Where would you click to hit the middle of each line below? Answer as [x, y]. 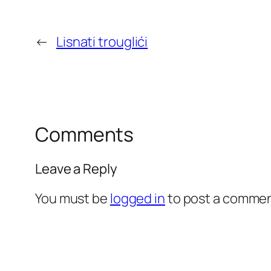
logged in [137, 198]
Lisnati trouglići [102, 42]
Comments [85, 135]
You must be [73, 198]
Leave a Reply [76, 168]
